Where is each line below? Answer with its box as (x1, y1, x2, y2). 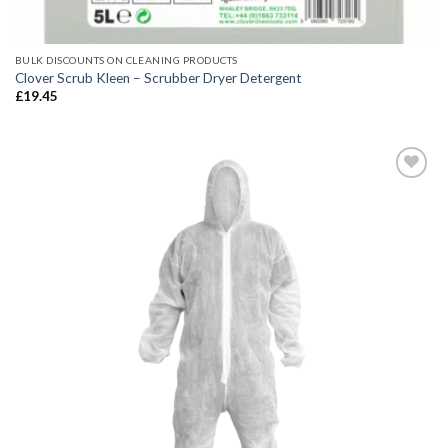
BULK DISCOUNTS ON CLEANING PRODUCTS (14, 54, 238, 67)
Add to (385, 220, 421, 233)
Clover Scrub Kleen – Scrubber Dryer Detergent (14, 69, 302, 86)
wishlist (382, 234, 424, 247)
